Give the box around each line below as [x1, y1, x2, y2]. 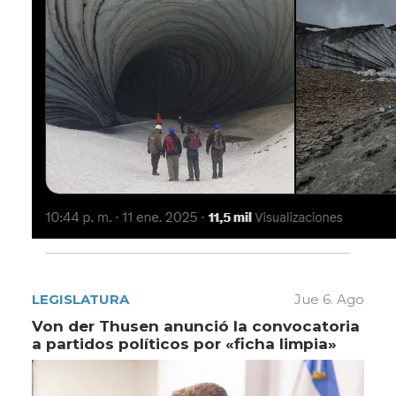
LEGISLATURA [32, 291, 129, 308]
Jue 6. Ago [294, 291, 364, 308]
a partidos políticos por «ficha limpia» [32, 335, 337, 354]
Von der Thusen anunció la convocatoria [32, 317, 360, 336]
